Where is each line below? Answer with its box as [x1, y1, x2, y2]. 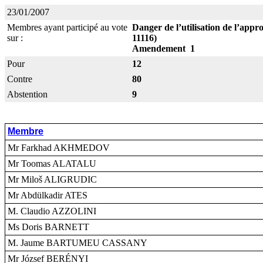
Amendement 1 [132, 43, 195, 53]
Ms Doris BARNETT [8, 222, 89, 232]
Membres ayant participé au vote [7, 22, 127, 32]
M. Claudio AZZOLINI [8, 206, 96, 216]
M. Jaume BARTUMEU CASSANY [8, 238, 147, 248]
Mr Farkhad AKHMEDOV [8, 143, 110, 153]
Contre [7, 74, 32, 84]
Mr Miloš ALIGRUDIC [8, 174, 97, 184]
